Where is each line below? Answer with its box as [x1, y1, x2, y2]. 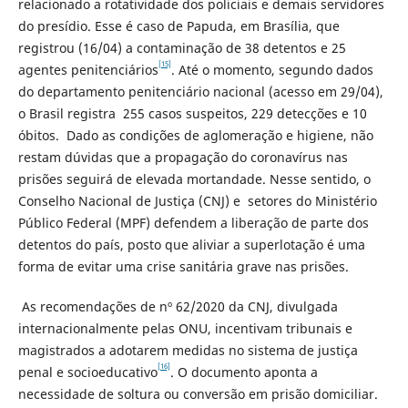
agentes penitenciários [17, 61, 158, 79]
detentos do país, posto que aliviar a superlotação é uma [17, 236, 365, 254]
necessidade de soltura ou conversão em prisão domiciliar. [17, 385, 378, 403]
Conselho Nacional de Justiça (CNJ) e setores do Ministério [17, 192, 377, 210]
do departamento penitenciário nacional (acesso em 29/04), [17, 83, 383, 101]
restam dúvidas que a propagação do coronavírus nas [17, 148, 348, 167]
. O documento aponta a [169, 363, 318, 382]
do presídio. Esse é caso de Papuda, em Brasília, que [17, 17, 340, 36]
